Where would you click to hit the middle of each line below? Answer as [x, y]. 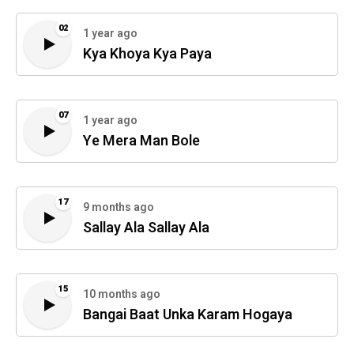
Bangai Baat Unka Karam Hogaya [188, 315]
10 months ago [122, 295]
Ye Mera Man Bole [141, 141]
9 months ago [119, 208]
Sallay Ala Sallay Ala [146, 228]
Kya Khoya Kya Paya [147, 55]
